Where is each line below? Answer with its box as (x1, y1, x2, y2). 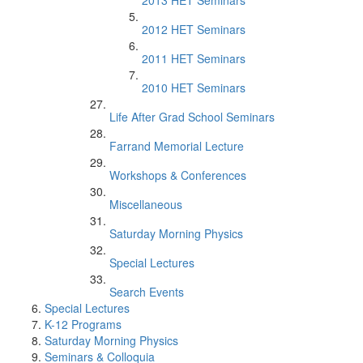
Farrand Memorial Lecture (109, 138, 244, 154)
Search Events (109, 284, 184, 300)
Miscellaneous (109, 196, 182, 212)
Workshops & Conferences (109, 167, 246, 183)
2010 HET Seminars (142, 79, 246, 96)
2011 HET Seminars (142, 50, 246, 66)
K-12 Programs (45, 316, 122, 332)
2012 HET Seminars (142, 21, 246, 37)
